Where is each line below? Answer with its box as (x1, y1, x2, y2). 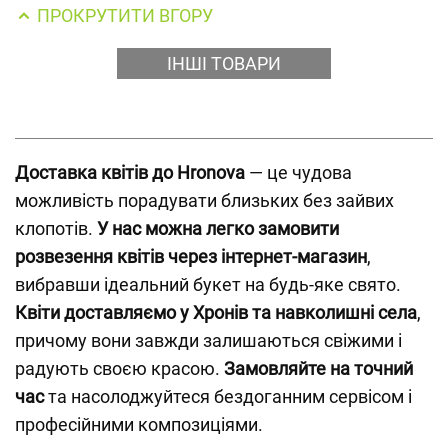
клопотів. (15, 218, 97, 239)
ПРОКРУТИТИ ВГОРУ (33, 5, 213, 26)
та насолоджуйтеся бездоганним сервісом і (44, 386, 412, 407)
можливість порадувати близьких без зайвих (15, 190, 394, 211)
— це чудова (245, 162, 352, 183)
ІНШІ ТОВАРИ (167, 53, 281, 74)
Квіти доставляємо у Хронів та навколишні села (15, 302, 417, 323)
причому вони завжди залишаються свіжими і (15, 330, 402, 351)
